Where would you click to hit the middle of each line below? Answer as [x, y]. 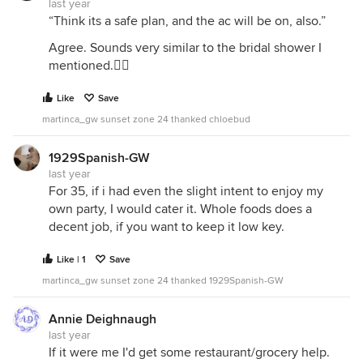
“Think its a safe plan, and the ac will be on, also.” [187, 21]
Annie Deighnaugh [102, 319]
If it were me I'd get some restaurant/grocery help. [189, 352]
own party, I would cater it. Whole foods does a [180, 209]
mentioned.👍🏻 [89, 66]
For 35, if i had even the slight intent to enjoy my [186, 191]
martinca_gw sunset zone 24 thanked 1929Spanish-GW [163, 281]
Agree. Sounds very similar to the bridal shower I [185, 48]
